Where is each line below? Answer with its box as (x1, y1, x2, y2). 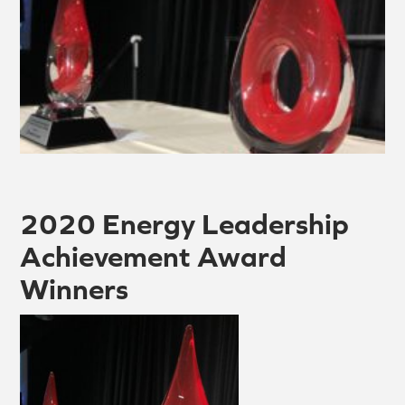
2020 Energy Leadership (20, 207, 350, 240)
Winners (20, 272, 129, 306)
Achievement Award (20, 240, 287, 273)
